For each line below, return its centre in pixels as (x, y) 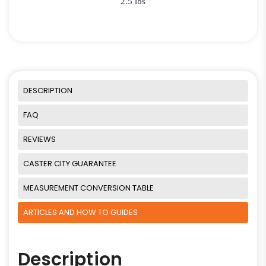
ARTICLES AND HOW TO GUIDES (80, 213)
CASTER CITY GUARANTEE (70, 164)
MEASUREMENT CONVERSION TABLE (88, 188)
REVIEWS (39, 140)
